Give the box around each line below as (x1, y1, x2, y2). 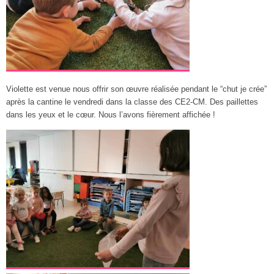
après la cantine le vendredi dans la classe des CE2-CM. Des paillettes (6, 98, 258, 107)
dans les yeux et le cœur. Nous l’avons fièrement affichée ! (6, 111, 215, 120)
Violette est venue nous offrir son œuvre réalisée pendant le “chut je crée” (6, 85, 267, 94)
